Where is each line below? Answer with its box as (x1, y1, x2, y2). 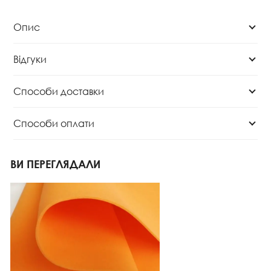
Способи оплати (13, 116, 94, 129)
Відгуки (13, 52, 47, 65)
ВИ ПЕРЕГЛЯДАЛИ (10, 157, 100, 171)
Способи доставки (13, 84, 104, 97)
